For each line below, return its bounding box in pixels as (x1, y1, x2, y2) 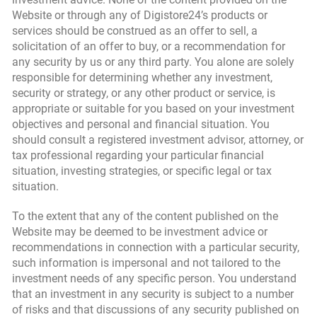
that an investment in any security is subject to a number (12, 287, 294, 301)
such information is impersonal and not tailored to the (12, 256, 280, 270)
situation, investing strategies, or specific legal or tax (12, 164, 272, 178)
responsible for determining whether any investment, (12, 71, 272, 84)
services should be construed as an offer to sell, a (12, 24, 258, 38)
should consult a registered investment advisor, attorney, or (12, 133, 304, 146)
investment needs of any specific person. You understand (12, 272, 296, 285)
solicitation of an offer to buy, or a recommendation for (12, 40, 285, 53)
